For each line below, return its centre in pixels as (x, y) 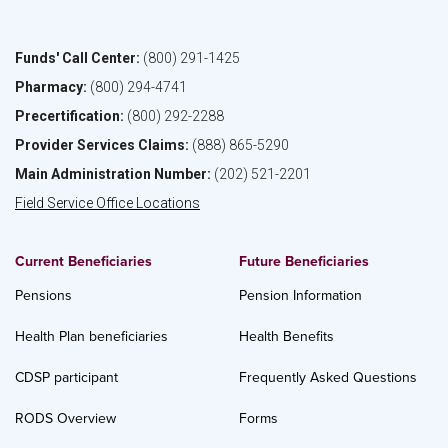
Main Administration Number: (113, 174)
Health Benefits (286, 336)
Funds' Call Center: (77, 58)
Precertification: (69, 116)
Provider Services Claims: (102, 145)
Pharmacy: (51, 87)
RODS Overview (65, 418)
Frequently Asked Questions (328, 377)
